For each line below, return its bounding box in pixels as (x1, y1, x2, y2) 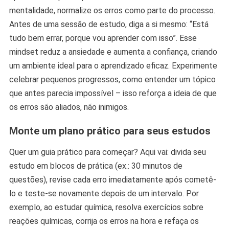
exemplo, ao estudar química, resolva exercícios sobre (9, 202, 203, 213)
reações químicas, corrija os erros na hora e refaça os (9, 216, 199, 226)
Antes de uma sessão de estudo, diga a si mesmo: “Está (9, 19, 209, 30)
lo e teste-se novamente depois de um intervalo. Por (9, 189, 199, 199)
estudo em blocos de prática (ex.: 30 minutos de (9, 161, 182, 171)
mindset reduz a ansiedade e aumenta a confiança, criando (9, 47, 217, 57)
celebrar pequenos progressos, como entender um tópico (9, 75, 216, 85)
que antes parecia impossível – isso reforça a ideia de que (9, 88, 217, 99)
